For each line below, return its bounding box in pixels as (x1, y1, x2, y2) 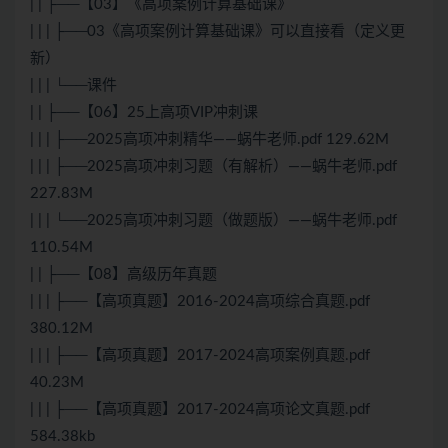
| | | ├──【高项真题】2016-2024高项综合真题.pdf (30, 294, 370, 310)
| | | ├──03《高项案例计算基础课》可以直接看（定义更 (30, 24, 405, 40)
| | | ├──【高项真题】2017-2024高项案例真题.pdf (30, 348, 370, 364)
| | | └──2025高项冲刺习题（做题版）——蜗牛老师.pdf (30, 213, 397, 229)
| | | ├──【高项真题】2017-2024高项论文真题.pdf (30, 402, 370, 418)
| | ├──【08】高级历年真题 (30, 267, 217, 283)
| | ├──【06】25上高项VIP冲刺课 (30, 105, 258, 121)
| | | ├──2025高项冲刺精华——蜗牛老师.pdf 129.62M (30, 132, 389, 148)
